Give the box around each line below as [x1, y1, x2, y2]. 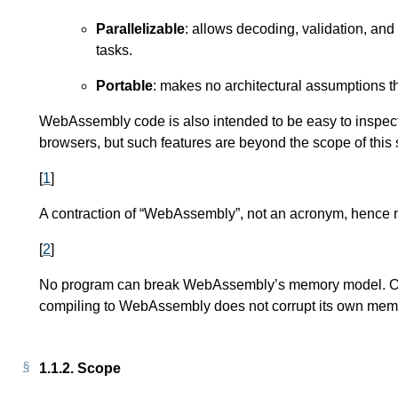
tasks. [96, 42, 132, 58]
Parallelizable [96, 20, 185, 36]
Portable [96, 77, 153, 93]
